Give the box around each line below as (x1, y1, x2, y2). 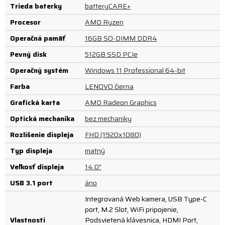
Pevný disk (10, 49, 47, 60)
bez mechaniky (85, 113, 132, 124)
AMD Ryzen (85, 17, 124, 28)
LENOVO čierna (85, 81, 134, 92)
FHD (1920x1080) (85, 129, 141, 140)
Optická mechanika (10, 113, 74, 124)
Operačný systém (10, 65, 68, 76)
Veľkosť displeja (10, 161, 64, 172)
